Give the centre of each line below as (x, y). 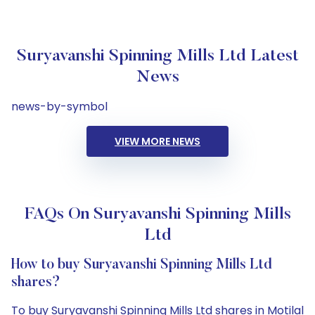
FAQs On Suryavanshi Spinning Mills (157, 214)
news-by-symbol (59, 107)
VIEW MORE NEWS (157, 141)
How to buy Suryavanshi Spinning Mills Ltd (142, 265)
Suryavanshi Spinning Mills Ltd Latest (157, 56)
